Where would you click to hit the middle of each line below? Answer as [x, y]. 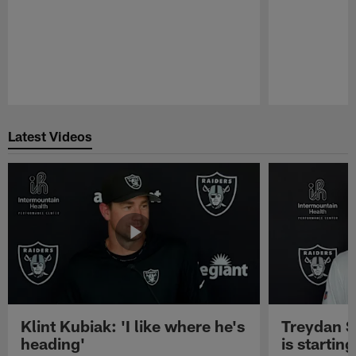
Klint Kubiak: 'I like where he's [133, 325]
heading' [53, 343]
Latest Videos [50, 136]
